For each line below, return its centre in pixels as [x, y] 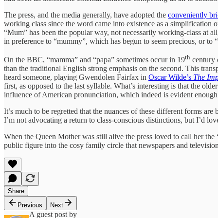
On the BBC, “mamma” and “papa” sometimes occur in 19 [94, 60]
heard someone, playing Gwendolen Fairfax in [76, 77]
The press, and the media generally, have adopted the [86, 15]
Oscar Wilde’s [171, 77]
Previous [30, 205]
